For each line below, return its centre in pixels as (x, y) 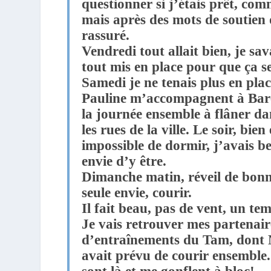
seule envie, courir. (137, 192)
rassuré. (106, 35)
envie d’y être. (124, 161)
